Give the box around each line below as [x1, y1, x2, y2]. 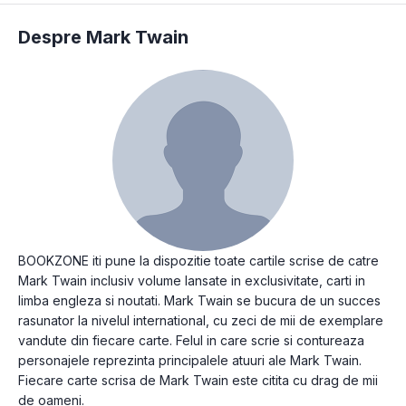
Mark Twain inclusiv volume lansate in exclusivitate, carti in [18, 273, 365, 289]
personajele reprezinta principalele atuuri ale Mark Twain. [18, 353, 362, 369]
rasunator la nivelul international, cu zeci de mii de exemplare [18, 313, 383, 329]
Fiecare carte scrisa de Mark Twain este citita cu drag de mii [18, 372, 378, 389]
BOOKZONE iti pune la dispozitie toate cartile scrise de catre [18, 253, 379, 269]
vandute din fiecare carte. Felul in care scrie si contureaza [18, 333, 364, 349]
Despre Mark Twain [18, 26, 188, 49]
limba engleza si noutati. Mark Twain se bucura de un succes [18, 293, 381, 309]
